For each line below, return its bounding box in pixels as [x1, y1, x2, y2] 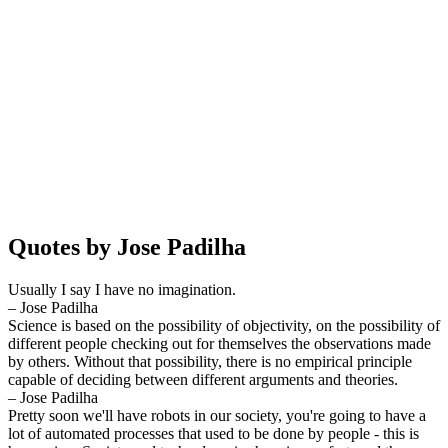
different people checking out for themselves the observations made [8, 334, 431, 352]
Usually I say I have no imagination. [8, 280, 236, 298]
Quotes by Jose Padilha [8, 233, 246, 260]
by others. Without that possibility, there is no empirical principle [8, 352, 412, 370]
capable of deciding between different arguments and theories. [8, 370, 398, 388]
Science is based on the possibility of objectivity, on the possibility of [8, 316, 440, 334]
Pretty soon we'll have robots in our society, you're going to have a [8, 406, 426, 424]
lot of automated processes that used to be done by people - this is [8, 424, 419, 442]
